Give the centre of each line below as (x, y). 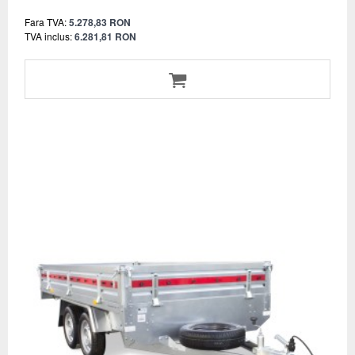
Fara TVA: (46, 22)
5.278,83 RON (100, 23)
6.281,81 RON (105, 37)
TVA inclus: (48, 36)
